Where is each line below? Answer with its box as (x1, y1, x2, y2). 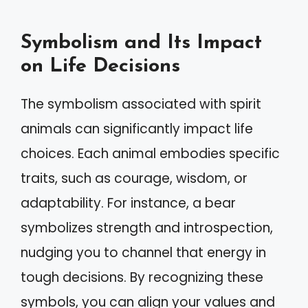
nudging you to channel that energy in (21, 243, 266, 262)
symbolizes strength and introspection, (21, 218, 273, 237)
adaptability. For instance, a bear (21, 193, 236, 212)
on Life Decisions (21, 56, 180, 76)
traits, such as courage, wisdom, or (21, 168, 247, 188)
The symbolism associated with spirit (21, 94, 261, 113)
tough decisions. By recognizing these (21, 267, 263, 287)
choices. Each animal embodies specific (21, 144, 280, 163)
